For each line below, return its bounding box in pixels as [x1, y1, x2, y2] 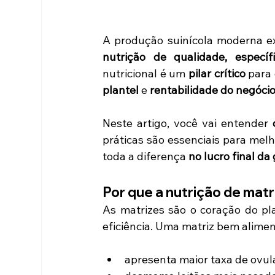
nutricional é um [103, 66, 188, 80]
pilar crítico [188, 66, 246, 80]
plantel [103, 82, 139, 97]
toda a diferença [103, 149, 189, 163]
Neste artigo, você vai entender [103, 115, 273, 130]
